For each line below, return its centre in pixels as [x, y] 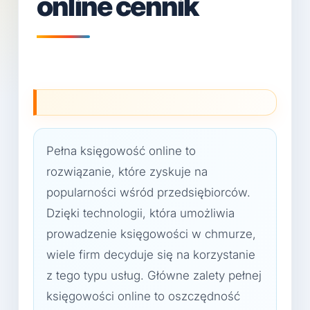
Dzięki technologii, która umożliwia [140, 213]
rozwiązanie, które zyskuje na [127, 172]
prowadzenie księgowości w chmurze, [151, 234]
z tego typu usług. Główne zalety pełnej [154, 275]
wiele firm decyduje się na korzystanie [151, 255]
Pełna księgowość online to [121, 151]
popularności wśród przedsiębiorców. [148, 192]
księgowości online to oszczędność [143, 296]
